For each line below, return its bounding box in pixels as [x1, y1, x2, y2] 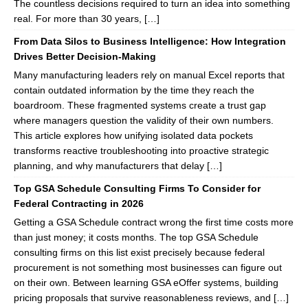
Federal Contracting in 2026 [14, 197, 144, 209]
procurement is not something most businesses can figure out [14, 261, 282, 273]
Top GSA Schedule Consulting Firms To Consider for [14, 182, 261, 194]
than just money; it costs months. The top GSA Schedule [14, 231, 258, 243]
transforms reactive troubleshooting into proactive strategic [14, 144, 269, 156]
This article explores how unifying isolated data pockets [14, 129, 253, 141]
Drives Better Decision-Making [14, 50, 156, 62]
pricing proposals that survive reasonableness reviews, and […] [14, 291, 289, 303]
